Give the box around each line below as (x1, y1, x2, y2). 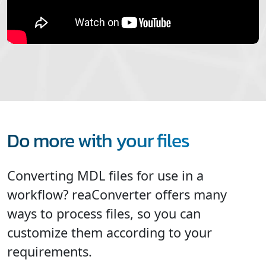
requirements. (7, 242, 92, 260)
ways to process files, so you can (7, 204, 201, 222)
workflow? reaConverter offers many (7, 185, 227, 203)
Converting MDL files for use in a (7, 166, 204, 184)
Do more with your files (7, 126, 189, 155)
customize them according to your (7, 223, 212, 241)
